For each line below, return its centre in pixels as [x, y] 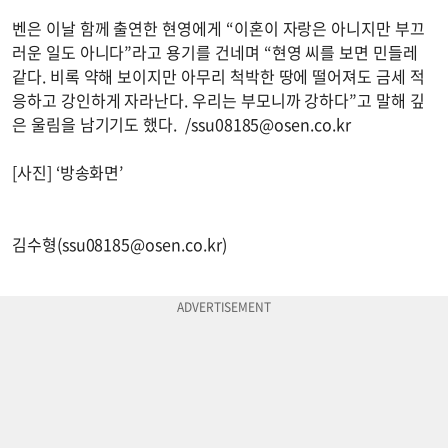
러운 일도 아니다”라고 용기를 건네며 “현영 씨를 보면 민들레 [215, 51]
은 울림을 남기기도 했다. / [101, 123]
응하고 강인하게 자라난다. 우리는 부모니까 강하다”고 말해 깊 [218, 99]
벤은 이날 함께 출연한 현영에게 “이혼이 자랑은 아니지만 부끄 [218, 27]
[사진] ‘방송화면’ [70, 171]
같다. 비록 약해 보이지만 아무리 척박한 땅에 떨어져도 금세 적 [218, 75]
